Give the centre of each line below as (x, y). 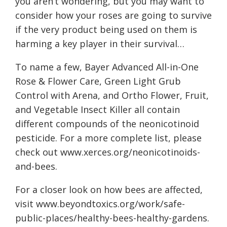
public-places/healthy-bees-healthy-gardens (111, 218)
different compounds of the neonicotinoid (107, 124)
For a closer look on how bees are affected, (109, 190)
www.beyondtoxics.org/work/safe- (110, 204)
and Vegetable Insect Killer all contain (98, 110)
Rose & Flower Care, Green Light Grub (98, 81)
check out (38, 152)
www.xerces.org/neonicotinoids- (130, 152)
